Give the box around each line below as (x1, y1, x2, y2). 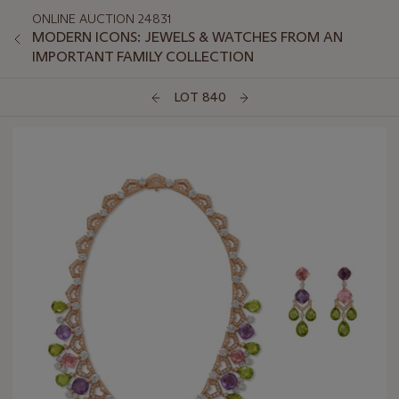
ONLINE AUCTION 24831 (32, 11, 171, 27)
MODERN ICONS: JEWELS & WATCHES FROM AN (32, 28, 343, 45)
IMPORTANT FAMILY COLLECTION (32, 48, 254, 65)
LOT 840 (173, 89, 226, 106)
